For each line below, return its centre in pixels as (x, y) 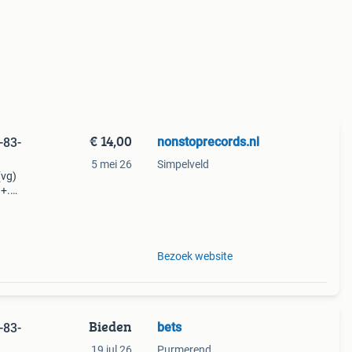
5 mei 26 (111, 164)
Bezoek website (194, 256)
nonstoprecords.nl (208, 142)
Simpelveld (183, 164)
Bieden (110, 326)
